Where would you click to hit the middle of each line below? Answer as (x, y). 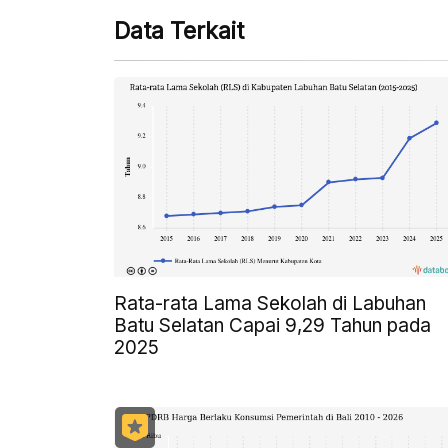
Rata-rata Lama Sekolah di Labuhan (270, 303)
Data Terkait (179, 30)
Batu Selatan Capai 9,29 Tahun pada (272, 325)
